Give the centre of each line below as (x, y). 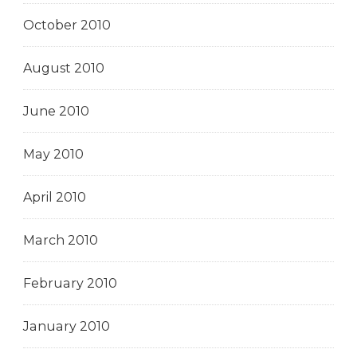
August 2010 (64, 68)
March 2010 (61, 240)
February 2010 (70, 283)
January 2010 (67, 326)
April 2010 (55, 197)
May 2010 (53, 154)
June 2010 (56, 111)
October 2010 (67, 25)
